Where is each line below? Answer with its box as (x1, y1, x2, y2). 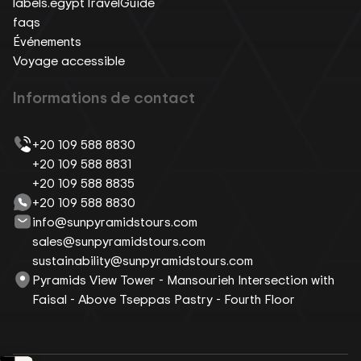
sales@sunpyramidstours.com (32, 231, 205, 250)
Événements (13, 31, 81, 50)
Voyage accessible (13, 51, 125, 69)
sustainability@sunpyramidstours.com (32, 251, 253, 269)
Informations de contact (13, 85, 195, 108)
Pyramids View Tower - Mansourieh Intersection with (32, 270, 334, 288)
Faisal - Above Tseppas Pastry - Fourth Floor (32, 289, 295, 308)
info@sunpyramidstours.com (32, 212, 197, 230)
